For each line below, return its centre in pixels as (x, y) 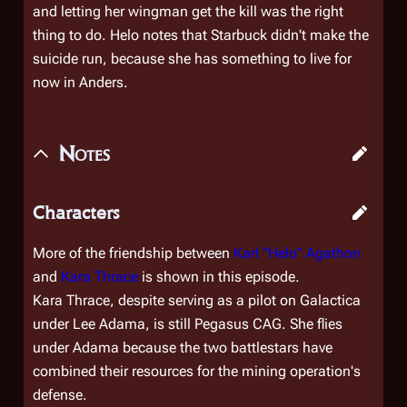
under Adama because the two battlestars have (183, 347)
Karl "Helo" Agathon (297, 253)
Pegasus (222, 324)
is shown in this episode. (219, 277)
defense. (60, 395)
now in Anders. (80, 82)
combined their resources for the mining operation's (197, 371)
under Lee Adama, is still (114, 324)
